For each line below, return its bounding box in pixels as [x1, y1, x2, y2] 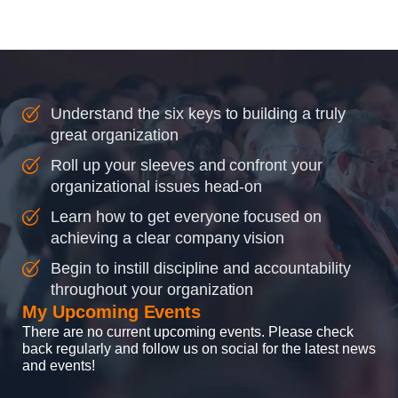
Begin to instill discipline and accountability [51, 259, 352, 277]
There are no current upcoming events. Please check [22, 323, 354, 339]
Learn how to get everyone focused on [51, 207, 322, 226]
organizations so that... [199, 44, 340, 60]
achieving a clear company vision [51, 228, 285, 247]
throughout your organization [51, 280, 254, 298]
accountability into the [199, 25, 336, 41]
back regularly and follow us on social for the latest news [22, 340, 376, 356]
